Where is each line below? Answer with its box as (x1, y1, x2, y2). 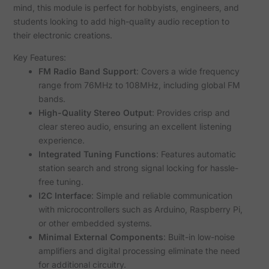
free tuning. (38, 177, 83, 187)
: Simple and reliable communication (91, 190, 232, 201)
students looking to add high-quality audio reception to (13, 16, 229, 27)
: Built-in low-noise (163, 232, 235, 243)
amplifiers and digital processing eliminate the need (38, 246, 240, 256)
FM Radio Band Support (38, 66, 136, 77)
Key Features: (13, 52, 66, 63)
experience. (38, 135, 85, 146)
